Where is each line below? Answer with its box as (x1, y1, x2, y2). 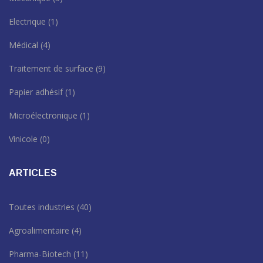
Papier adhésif (9, 86, 65, 97)
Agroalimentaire (9, 224, 72, 236)
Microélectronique (9, 109, 80, 121)
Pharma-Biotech (9, 248, 73, 259)
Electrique (9, 15, 48, 27)
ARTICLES (9, 167, 57, 178)
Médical (9, 39, 41, 50)
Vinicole (9, 133, 40, 144)
